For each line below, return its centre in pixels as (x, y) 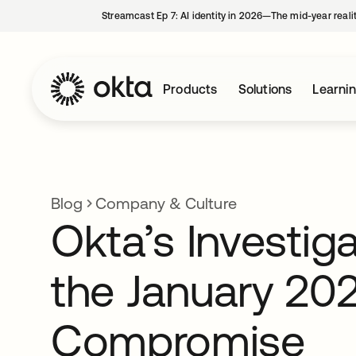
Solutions (265, 89)
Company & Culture (166, 203)
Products (190, 89)
